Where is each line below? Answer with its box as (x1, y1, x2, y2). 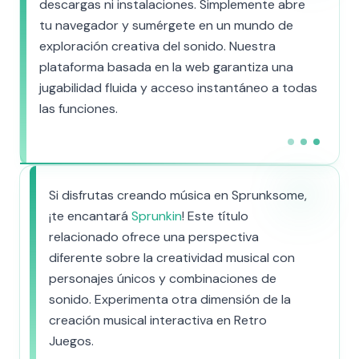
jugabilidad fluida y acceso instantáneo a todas (39, 79, 317, 96)
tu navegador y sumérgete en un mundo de (39, 17, 293, 34)
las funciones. (39, 100, 118, 117)
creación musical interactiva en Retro (49, 312, 267, 329)
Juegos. (49, 333, 94, 349)
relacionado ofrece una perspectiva (49, 228, 259, 245)
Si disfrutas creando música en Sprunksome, (49, 187, 307, 204)
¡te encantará (49, 208, 131, 224)
